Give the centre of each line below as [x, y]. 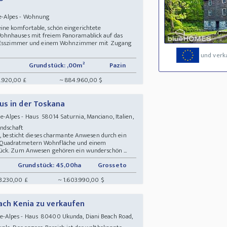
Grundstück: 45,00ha [49, 165]
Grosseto [113, 165]
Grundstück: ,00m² [57, 65]
